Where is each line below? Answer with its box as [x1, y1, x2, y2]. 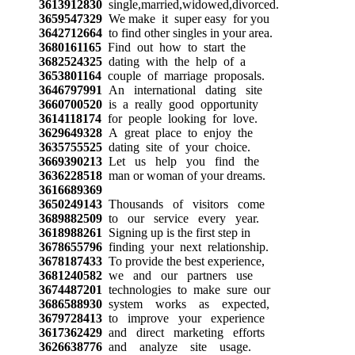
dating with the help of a [101, 54, 246, 68]
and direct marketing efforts [101, 325, 265, 339]
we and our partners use [101, 268, 253, 282]
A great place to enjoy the [101, 125, 253, 139]
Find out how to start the [101, 40, 246, 54]
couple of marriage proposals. [101, 68, 265, 82]
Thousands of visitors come [101, 197, 265, 211]
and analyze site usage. [101, 339, 251, 353]
